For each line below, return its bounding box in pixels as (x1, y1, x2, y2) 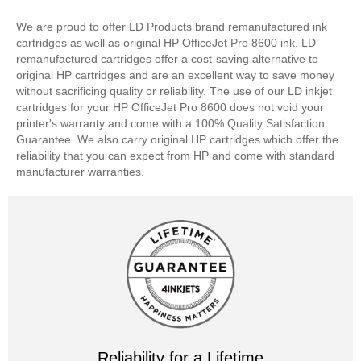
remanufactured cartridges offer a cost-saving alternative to (16, 52, 318, 66)
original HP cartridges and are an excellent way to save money (16, 68, 334, 82)
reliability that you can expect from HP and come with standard (16, 149, 334, 163)
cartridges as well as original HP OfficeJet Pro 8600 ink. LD (16, 36, 316, 50)
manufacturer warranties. (16, 165, 144, 179)
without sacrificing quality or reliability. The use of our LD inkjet (16, 85, 332, 98)
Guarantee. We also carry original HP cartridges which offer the (16, 133, 338, 147)
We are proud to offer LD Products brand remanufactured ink (16, 20, 327, 34)
